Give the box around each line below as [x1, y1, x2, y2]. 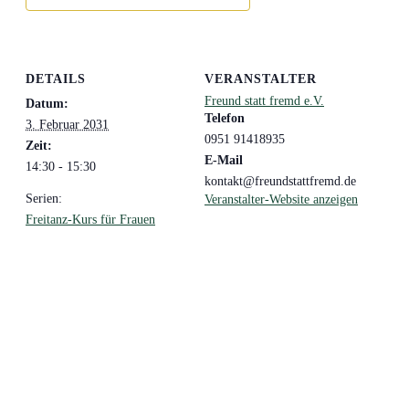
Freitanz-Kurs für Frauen [26, 213, 155, 227]
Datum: [26, 97, 68, 111]
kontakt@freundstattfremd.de [204, 174, 356, 189]
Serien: [26, 192, 62, 206]
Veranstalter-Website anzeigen [204, 193, 358, 207]
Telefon [204, 111, 245, 126]
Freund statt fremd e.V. [204, 94, 324, 109]
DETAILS [26, 72, 86, 87]
